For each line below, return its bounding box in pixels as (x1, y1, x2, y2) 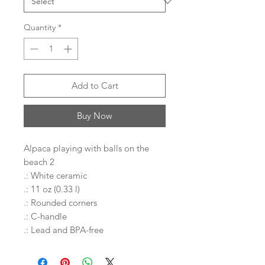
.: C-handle (24, 211, 67, 222)
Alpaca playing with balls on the (24, 143, 149, 154)
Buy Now (77, 110, 112, 121)
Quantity (24, 22, 56, 33)
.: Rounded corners (24, 197, 97, 208)
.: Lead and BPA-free (24, 224, 104, 235)
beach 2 (24, 156, 54, 167)
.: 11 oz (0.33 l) (24, 183, 80, 195)
